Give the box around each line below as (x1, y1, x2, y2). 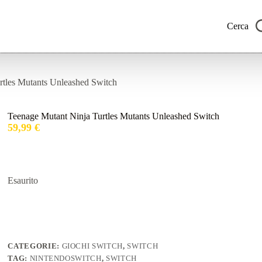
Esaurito (8, 175, 39, 186)
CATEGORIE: (8, 242, 62, 251)
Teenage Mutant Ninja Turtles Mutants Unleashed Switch (8, 111, 220, 122)
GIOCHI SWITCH (61, 242, 123, 251)
